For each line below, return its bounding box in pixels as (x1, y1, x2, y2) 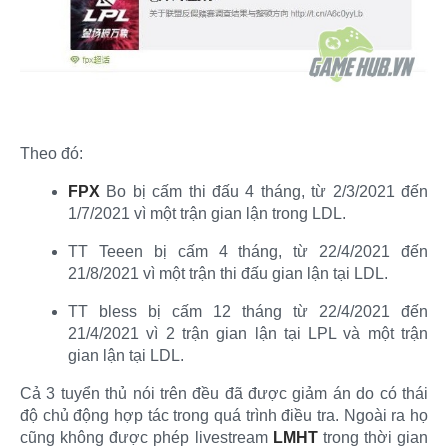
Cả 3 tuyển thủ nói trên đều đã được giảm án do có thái (20, 385, 428, 403)
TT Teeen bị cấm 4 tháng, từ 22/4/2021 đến (68, 243, 428, 261)
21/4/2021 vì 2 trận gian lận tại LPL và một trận (68, 325, 428, 343)
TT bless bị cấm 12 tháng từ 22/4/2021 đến (68, 303, 428, 321)
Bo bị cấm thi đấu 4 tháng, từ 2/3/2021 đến (100, 183, 428, 201)
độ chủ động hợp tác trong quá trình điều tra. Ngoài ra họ (20, 407, 428, 425)
